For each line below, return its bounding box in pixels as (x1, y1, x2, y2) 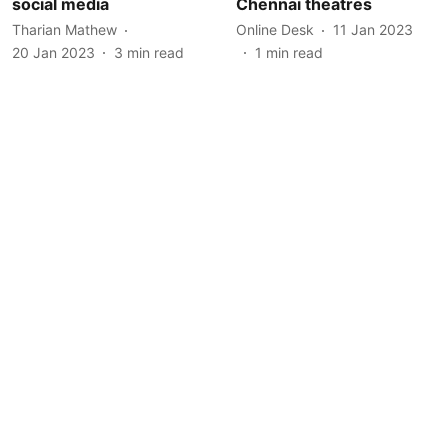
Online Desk (236, 21, 314, 38)
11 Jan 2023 (333, 21, 413, 38)
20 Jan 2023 (12, 43, 95, 61)
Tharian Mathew (12, 21, 117, 38)
